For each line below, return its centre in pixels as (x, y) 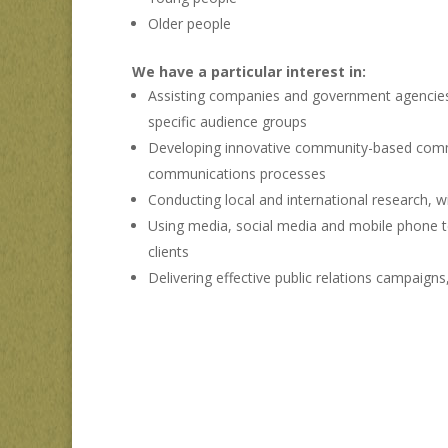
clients (168, 251)
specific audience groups (227, 121)
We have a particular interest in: (249, 71)
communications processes (237, 173)
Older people (189, 23)
